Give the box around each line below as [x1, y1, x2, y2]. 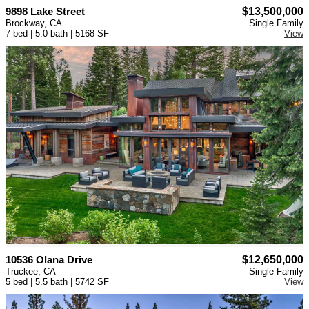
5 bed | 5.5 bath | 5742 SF [6, 277, 109, 288]
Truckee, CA [6, 266, 56, 277]
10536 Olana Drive [6, 254, 92, 266]
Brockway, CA [6, 18, 62, 29]
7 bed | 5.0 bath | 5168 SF [6, 28, 109, 39]
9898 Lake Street [6, 6, 85, 18]
